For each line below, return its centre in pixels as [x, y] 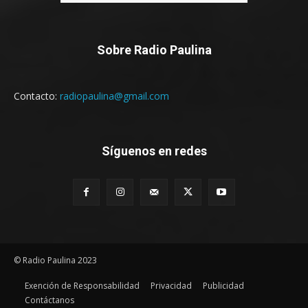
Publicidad [223, 285]
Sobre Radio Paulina [154, 49]
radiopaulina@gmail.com [114, 96]
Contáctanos [49, 300]
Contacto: [37, 96]
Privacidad [171, 285]
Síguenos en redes [154, 151]
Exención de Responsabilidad [82, 285]
